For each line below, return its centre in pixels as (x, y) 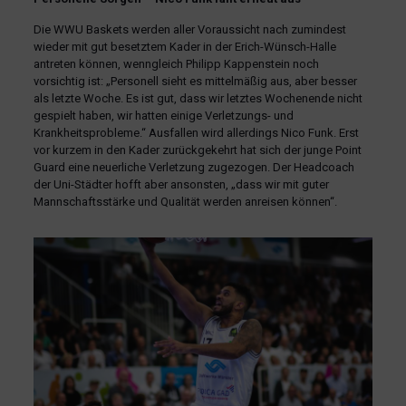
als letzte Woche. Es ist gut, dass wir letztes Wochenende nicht (198, 98)
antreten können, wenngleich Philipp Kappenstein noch (176, 64)
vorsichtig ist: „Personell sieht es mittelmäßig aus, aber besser (195, 81)
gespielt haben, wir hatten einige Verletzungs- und (163, 116)
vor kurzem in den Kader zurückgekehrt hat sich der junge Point (197, 150)
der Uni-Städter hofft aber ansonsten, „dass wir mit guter (181, 184)
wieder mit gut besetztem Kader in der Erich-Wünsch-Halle (184, 47)
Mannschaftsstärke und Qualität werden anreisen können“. (185, 202)
